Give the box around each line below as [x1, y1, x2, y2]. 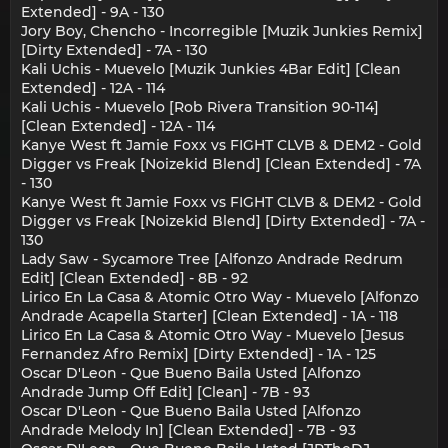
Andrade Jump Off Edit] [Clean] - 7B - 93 [21, 383, 310, 402]
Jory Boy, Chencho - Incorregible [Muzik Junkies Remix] [21, 22, 423, 41]
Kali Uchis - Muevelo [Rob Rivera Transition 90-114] [21, 98, 379, 117]
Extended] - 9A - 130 [21, 3, 164, 22]
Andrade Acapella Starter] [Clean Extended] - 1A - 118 [21, 307, 398, 326]
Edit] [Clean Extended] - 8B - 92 [21, 269, 248, 288]
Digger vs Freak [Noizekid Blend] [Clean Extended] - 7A [21, 155, 421, 174]
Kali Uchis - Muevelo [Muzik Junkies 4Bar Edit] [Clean [21, 60, 401, 79]
